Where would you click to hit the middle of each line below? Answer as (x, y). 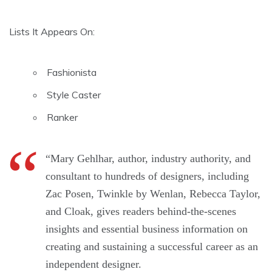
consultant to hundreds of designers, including (147, 176)
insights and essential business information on (147, 229)
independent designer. (93, 264)
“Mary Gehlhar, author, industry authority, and (148, 159)
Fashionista (72, 73)
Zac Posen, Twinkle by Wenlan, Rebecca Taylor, (153, 194)
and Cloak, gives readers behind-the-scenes (141, 212)
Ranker (62, 117)
